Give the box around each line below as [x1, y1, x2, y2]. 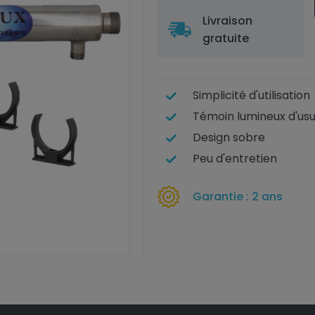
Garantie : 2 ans [192, 188, 283, 205]
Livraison [202, 13, 252, 29]
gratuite [202, 30, 249, 46]
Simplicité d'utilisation [192, 87, 310, 103]
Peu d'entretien [192, 150, 277, 167]
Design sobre [192, 129, 265, 146]
